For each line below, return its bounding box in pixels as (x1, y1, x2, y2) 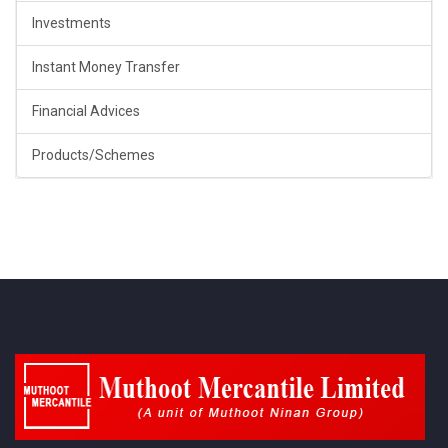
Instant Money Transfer (32, 59, 180, 76)
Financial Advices (32, 103, 140, 120)
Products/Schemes (32, 147, 155, 164)
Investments (32, 15, 111, 32)
